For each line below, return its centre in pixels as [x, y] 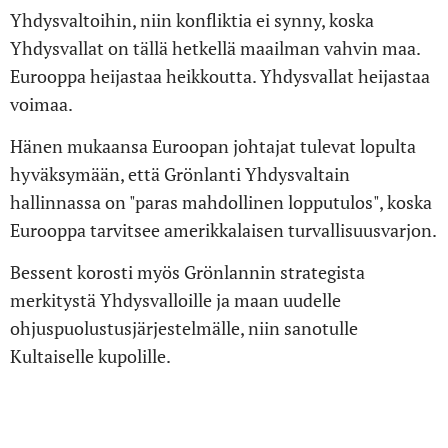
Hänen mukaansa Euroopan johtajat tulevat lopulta [213, 145]
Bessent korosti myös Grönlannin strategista [187, 271]
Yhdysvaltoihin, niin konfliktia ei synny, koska [192, 19]
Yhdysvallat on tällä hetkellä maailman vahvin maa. [215, 47]
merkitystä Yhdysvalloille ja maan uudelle [175, 299]
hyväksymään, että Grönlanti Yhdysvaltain [180, 173]
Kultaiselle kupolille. [90, 355]
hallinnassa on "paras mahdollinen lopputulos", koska [221, 201]
